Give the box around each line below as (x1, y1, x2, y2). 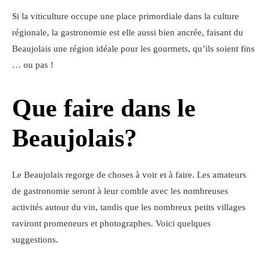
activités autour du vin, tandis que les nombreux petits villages (12, 202, 246, 213)
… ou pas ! (12, 60, 53, 70)
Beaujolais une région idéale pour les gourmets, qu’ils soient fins (12, 44, 255, 54)
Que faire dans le (12, 94, 196, 122)
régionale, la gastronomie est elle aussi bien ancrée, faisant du (12, 28, 243, 38)
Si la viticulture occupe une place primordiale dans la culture (12, 11, 239, 22)
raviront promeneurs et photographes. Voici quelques (12, 219, 211, 229)
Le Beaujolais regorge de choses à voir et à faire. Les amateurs (12, 170, 246, 180)
